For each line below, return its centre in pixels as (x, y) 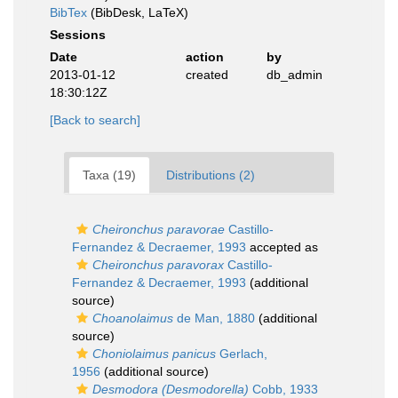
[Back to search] (95, 120)
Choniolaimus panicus (154, 354)
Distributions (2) (211, 175)
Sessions (78, 35)
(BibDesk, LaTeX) (138, 13)
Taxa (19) (109, 175)
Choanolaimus (133, 318)
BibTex (68, 13)
